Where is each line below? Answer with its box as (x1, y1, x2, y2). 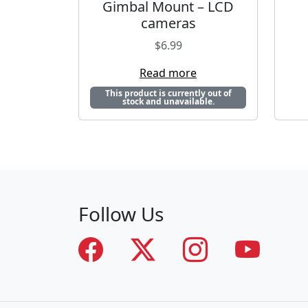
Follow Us (78, 201, 164, 228)
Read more (140, 65, 197, 81)
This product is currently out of (104, 87, 232, 100)
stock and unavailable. (122, 96, 214, 108)
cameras (140, 14, 196, 33)
